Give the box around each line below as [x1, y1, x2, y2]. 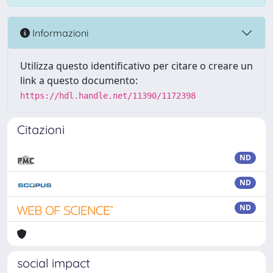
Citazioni [17, 122, 65, 137]
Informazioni [30, 26, 88, 39]
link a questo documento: [20, 74, 138, 87]
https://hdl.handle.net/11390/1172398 [20, 91, 196, 101]
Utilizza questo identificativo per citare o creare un [20, 59, 253, 73]
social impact [17, 255, 90, 271]
